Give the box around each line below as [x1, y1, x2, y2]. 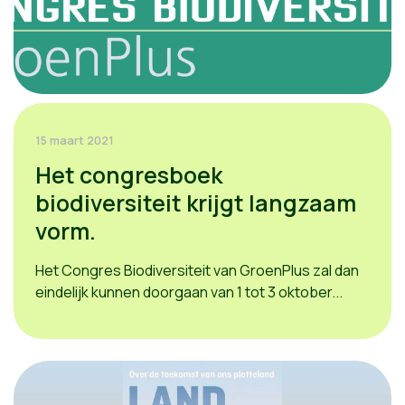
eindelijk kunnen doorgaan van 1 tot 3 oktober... [35, 282, 343, 302]
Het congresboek [35, 159, 222, 191]
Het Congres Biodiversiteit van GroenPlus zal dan [35, 260, 359, 280]
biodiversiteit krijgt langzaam [35, 187, 356, 219]
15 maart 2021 [35, 132, 114, 148]
